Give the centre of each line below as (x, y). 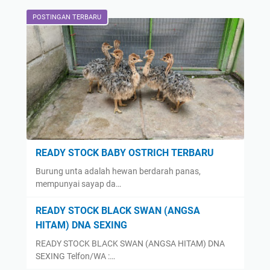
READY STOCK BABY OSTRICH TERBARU (124, 152)
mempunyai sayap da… (78, 184)
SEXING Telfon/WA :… (75, 256)
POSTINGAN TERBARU (67, 17)
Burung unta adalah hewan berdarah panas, (118, 171)
